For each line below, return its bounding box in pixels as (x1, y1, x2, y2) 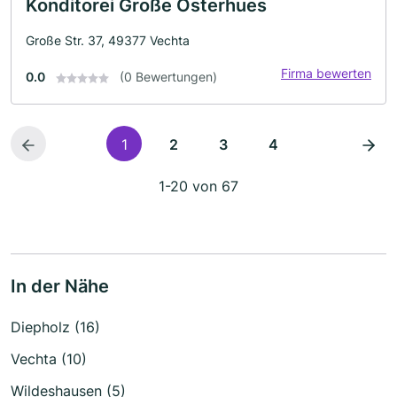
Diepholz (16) (11, 318, 100, 336)
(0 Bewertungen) (120, 69, 217, 84)
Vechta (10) (11, 350, 87, 368)
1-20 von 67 (159, 177, 238, 195)
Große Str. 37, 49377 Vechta (26, 33, 190, 48)
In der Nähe (11, 276, 109, 297)
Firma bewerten (281, 66, 371, 81)
